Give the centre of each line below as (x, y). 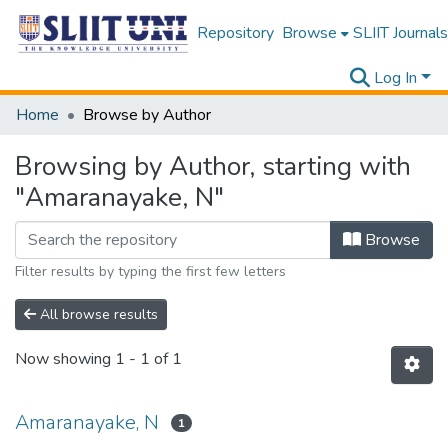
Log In (396, 78)
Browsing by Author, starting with (213, 166)
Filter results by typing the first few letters (150, 271)
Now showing (65, 359)
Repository (235, 33)
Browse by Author (147, 115)
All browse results (97, 314)
